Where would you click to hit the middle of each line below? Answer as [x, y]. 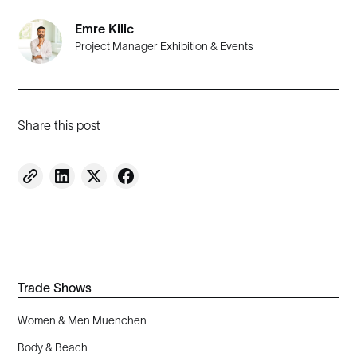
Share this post [59, 125]
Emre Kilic [105, 29]
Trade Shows [55, 288]
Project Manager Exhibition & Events [165, 46]
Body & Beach [53, 348]
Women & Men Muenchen [82, 321]
